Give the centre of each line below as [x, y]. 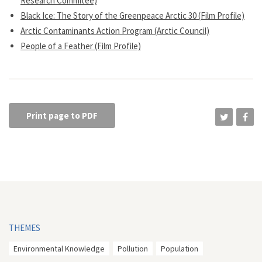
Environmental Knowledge [59, 249]
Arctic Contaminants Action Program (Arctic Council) [115, 31]
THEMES [25, 228]
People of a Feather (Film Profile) [81, 46]
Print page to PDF [62, 116]
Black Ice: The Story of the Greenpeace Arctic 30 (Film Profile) [132, 15]
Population [180, 249]
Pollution [133, 249]
